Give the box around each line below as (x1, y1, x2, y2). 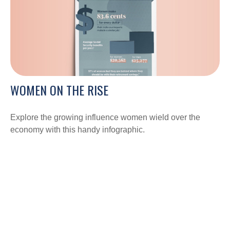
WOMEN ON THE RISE (10, 81, 108, 100)
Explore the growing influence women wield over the (10, 113, 200, 122)
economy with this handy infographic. (10, 125, 145, 135)
